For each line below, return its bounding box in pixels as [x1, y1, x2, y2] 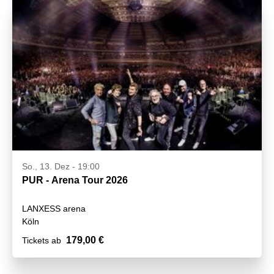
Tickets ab [22, 235, 61, 246]
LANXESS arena [22, 204, 86, 214]
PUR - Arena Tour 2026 [22, 175, 128, 186]
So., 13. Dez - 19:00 [22, 161, 100, 172]
